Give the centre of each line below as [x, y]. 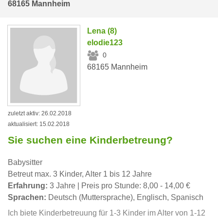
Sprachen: [27, 198]
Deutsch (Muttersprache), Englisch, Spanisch [125, 198]
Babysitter [25, 163]
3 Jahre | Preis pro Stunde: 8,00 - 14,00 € [119, 186]
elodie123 [105, 42]
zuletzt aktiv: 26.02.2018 [40, 114]
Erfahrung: [28, 186]
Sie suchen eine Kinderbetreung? [90, 140]
